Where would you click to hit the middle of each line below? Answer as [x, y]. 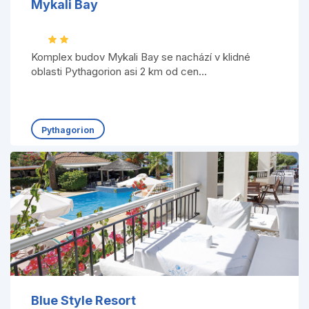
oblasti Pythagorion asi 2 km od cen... [119, 71]
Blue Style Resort [83, 300]
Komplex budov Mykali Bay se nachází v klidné [140, 57]
